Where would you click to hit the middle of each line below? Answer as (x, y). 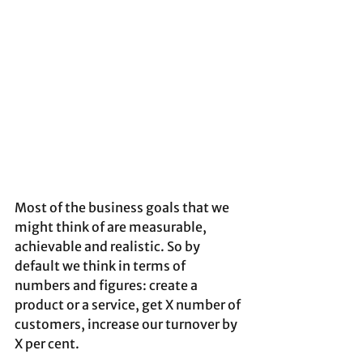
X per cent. (47, 344)
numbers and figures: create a (107, 286)
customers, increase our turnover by (127, 325)
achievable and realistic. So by (109, 247)
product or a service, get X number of (129, 305)
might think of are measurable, (112, 227)
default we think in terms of (101, 266)
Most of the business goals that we (123, 208)
